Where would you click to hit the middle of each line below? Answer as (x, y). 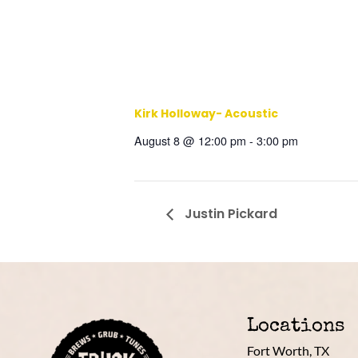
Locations (295, 327)
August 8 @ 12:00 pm (190, 140)
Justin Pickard (229, 214)
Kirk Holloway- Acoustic (206, 113)
